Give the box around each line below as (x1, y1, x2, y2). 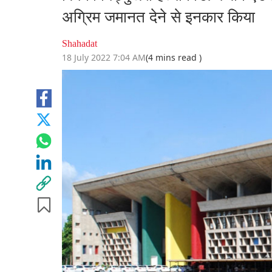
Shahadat (62, 38, 97, 49)
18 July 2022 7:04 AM (62, 52, 146, 64)
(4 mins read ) (146, 52, 202, 64)
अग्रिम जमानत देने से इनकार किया (62, 8, 255, 27)
